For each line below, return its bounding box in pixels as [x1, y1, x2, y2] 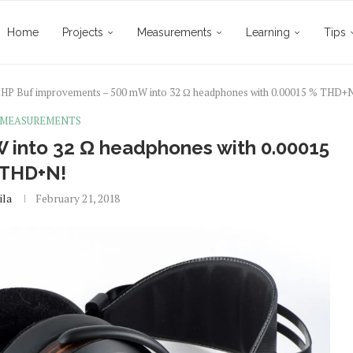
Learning [246, 26, 290, 39]
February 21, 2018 [35, 191, 121, 206]
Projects [62, 26, 103, 39]
